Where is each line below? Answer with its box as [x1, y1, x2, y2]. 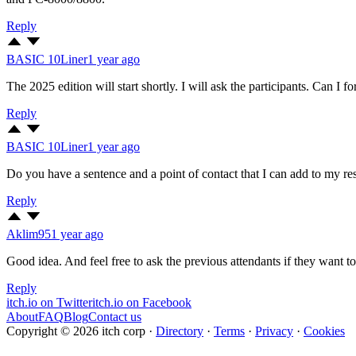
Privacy [255, 323, 293, 338]
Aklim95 [6, 226, 51, 241]
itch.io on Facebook [92, 295, 192, 309]
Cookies [304, 323, 345, 338]
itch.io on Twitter [6, 295, 92, 309]
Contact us [88, 309, 141, 323]
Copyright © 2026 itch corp [6, 323, 145, 338]
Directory [156, 323, 203, 338]
